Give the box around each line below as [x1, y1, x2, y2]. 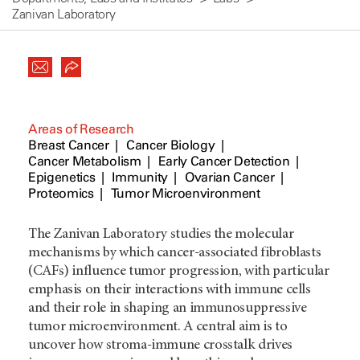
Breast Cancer [28, 137, 109, 153]
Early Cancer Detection [157, 153, 290, 169]
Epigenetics [28, 170, 96, 185]
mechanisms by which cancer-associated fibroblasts [28, 246, 321, 260]
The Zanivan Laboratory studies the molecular [28, 227, 294, 242]
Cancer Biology [125, 137, 215, 153]
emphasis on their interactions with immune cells [28, 283, 311, 297]
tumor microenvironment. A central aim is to [28, 320, 288, 334]
